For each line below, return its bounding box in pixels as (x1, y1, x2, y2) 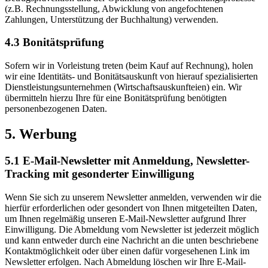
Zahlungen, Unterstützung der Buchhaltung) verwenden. (5, 14, 218, 25)
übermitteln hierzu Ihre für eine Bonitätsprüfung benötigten (5, 92, 227, 103)
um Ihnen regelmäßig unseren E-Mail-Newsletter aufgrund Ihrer (5, 213, 246, 224)
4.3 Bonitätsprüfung (5, 36, 104, 49)
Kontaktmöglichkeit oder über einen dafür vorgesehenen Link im (5, 245, 249, 256)
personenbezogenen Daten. (5, 103, 107, 114)
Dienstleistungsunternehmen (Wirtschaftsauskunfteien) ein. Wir (5, 81, 242, 92)
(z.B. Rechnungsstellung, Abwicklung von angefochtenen (5, 3, 223, 14)
